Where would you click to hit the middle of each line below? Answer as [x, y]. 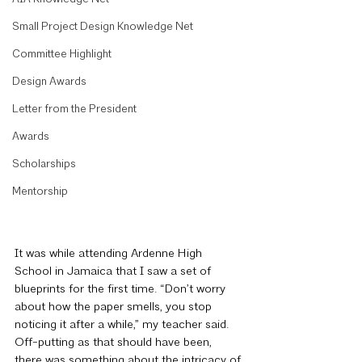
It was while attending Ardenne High [110, 254]
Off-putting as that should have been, [115, 343]
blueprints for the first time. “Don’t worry [122, 290]
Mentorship [40, 192]
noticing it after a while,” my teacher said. [123, 325]
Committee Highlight [62, 55]
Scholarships [44, 164]
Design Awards [49, 82]
